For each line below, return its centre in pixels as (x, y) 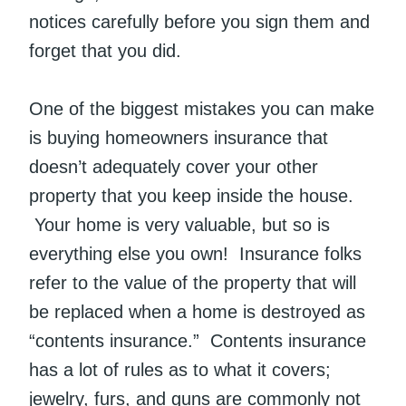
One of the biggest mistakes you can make (202, 109)
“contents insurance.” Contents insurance (198, 341)
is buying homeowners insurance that (179, 138)
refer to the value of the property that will (193, 283)
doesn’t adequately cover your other (174, 167)
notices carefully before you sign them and (199, 22)
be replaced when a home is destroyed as (197, 312)
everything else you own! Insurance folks (195, 254)
